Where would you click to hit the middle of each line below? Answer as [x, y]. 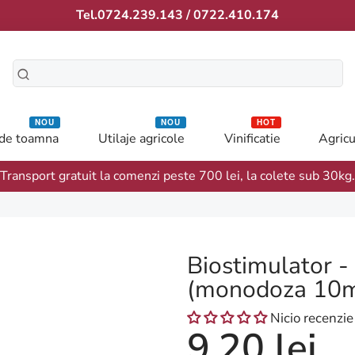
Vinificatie [252, 138]
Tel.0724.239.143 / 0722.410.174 [177, 15]
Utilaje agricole [141, 138]
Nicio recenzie [312, 318]
